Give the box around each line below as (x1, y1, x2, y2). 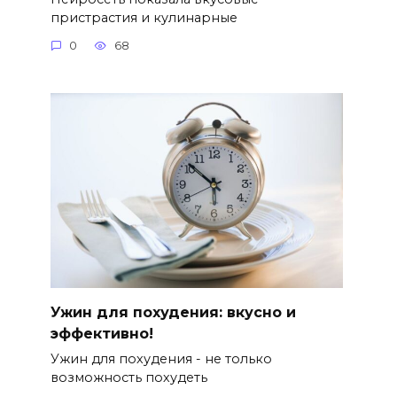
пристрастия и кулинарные (50, 9, 237, 26)
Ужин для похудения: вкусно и (50, 304, 296, 322)
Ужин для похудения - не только (50, 351, 272, 368)
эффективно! (50, 325, 153, 343)
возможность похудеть (50, 370, 207, 386)
